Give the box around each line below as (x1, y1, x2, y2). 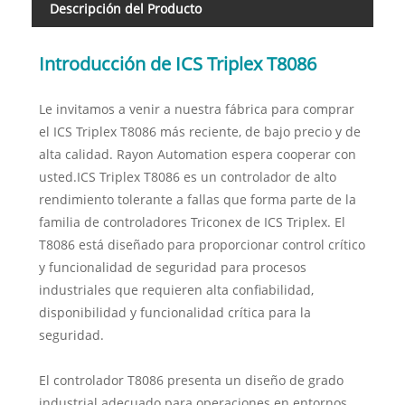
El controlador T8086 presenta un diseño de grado (38, 372, 344, 390)
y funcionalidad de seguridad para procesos (38, 259, 306, 277)
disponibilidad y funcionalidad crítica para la (38, 304, 311, 322)
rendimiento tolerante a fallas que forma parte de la (38, 191, 356, 209)
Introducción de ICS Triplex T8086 (38, 52, 316, 77)
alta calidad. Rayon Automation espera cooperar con (38, 146, 356, 164)
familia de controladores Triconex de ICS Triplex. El (38, 213, 345, 231)
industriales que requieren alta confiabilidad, (38, 281, 314, 299)
